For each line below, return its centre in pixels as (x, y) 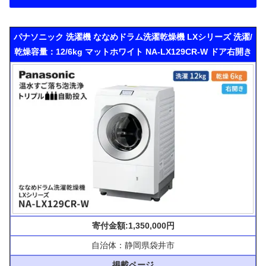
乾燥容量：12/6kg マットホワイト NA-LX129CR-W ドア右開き (133, 52)
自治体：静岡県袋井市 (133, 246)
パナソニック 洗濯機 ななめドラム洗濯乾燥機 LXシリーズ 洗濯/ (133, 37)
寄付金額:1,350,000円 (133, 226)
